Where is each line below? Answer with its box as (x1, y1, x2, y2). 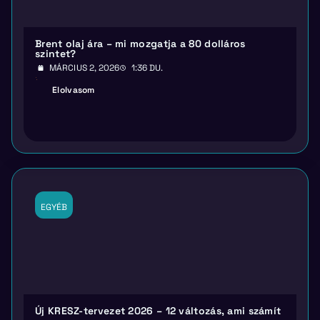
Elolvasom (52, 84, 95, 96)
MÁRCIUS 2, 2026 (49, 62, 120, 74)
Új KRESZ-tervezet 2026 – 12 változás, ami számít (35, 304, 281, 318)
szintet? (35, 47, 76, 61)
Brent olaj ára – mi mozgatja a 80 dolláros (35, 37, 246, 51)
